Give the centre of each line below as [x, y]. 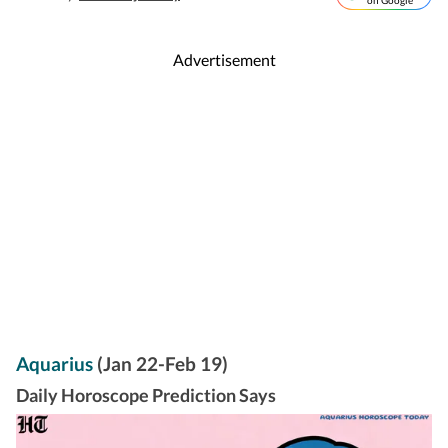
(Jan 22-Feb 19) [162, 364]
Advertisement [224, 59]
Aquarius [56, 364]
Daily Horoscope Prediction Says [146, 395]
